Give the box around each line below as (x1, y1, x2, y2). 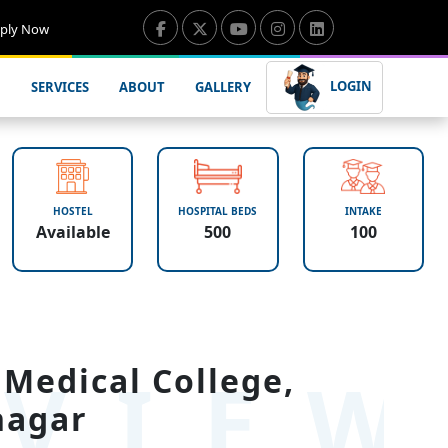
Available (35, 220, 110, 243)
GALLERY (195, 78, 252, 96)
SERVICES (31, 78, 90, 96)
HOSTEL (52, 204, 93, 218)
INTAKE (344, 204, 382, 218)
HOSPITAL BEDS (178, 204, 258, 218)
